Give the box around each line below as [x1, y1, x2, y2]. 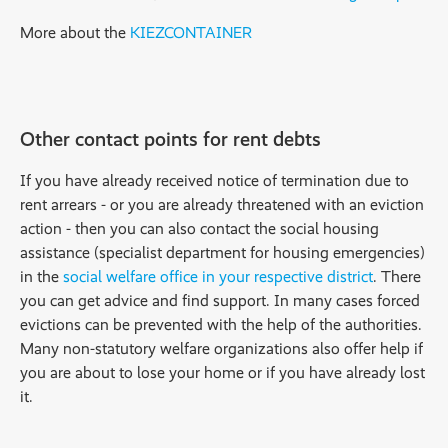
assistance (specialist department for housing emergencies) [20, 242, 425, 262]
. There [373, 266, 421, 286]
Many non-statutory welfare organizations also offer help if [20, 338, 423, 358]
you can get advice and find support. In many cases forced [20, 290, 420, 310]
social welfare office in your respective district [63, 266, 373, 286]
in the [20, 266, 63, 286]
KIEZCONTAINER [130, 22, 252, 42]
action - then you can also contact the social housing [20, 218, 379, 238]
